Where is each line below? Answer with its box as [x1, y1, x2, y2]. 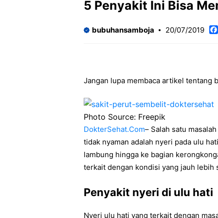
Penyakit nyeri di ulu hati [84, 185, 213, 199]
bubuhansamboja [92, 25, 154, 35]
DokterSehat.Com [84, 125, 145, 134]
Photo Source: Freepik [84, 112, 165, 122]
